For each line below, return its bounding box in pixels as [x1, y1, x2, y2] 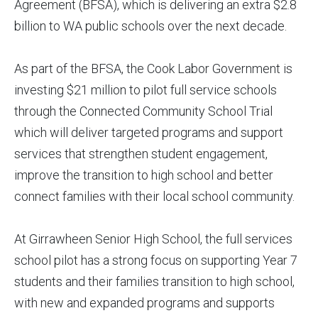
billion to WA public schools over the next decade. [14, 18, 290, 34]
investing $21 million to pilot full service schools [14, 82, 277, 98]
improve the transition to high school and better [14, 168, 273, 183]
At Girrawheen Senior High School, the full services [14, 231, 292, 247]
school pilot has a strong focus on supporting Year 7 [14, 253, 297, 268]
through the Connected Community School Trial [14, 104, 273, 119]
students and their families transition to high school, [14, 274, 295, 290]
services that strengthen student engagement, [14, 146, 268, 162]
